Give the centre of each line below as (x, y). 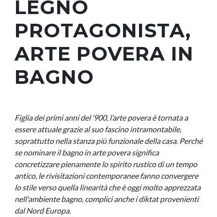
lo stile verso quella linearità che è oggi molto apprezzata (108, 187)
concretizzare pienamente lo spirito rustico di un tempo (106, 164)
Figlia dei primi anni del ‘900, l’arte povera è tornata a (101, 117)
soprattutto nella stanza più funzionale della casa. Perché (108, 141)
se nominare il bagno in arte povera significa (87, 152)
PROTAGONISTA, (103, 30)
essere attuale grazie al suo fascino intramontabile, (98, 129)
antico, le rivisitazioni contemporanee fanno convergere (106, 176)
